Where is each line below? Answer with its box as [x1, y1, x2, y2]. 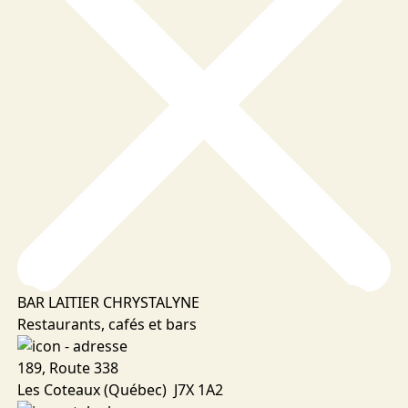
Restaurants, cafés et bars [16, 314, 197, 335]
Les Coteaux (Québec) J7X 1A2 [16, 380, 223, 401]
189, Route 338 [16, 358, 118, 379]
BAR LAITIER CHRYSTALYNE [16, 292, 199, 313]
